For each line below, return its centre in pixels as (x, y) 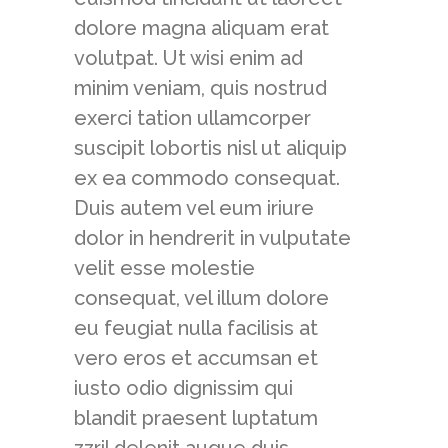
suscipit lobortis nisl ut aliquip (210, 148)
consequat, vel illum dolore (201, 298)
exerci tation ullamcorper (192, 118)
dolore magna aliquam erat (201, 28)
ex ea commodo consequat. (207, 178)
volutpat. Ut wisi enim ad (188, 58)
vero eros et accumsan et (196, 358)
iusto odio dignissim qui (183, 388)
